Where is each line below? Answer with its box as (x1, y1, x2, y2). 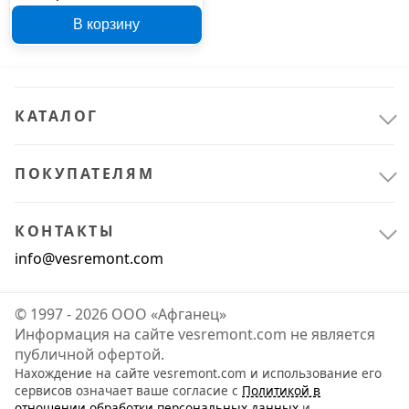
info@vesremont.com (15, 247, 163, 268)
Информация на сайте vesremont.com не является (15, 323, 375, 344)
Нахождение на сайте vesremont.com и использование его (15, 363, 382, 382)
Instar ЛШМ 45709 (43, 3, 171, 21)
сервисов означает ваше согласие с (15, 381, 242, 399)
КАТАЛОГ (15, 105, 99, 126)
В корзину (73, 16, 141, 32)
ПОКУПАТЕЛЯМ (15, 163, 155, 184)
